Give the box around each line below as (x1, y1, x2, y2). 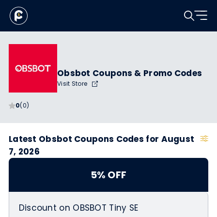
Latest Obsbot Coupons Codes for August (8, 133, 195, 145)
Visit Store (57, 79, 89, 88)
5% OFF (90, 168, 127, 182)
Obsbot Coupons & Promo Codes (57, 67, 202, 79)
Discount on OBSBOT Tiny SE (18, 201, 139, 214)
